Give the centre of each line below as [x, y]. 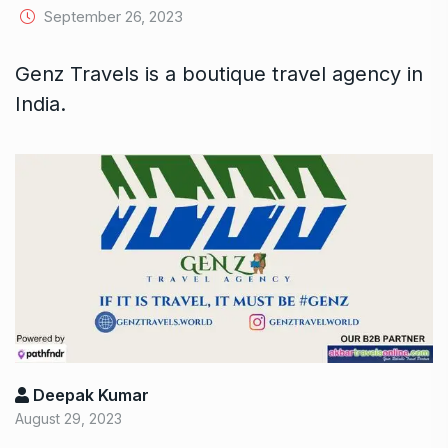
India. [40, 104]
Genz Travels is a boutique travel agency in [219, 74]
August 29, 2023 [68, 419]
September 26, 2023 [111, 17]
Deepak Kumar [89, 395]
